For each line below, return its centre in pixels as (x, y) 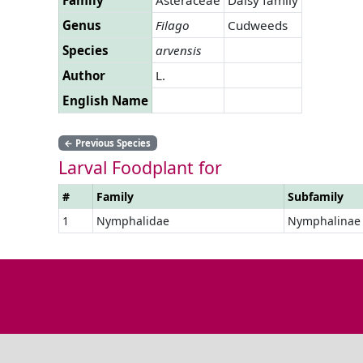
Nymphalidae (133, 220)
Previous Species (112, 143)
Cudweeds (258, 25)
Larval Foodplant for (140, 167)
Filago (173, 25)
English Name (105, 100)
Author (84, 75)
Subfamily (316, 196)
